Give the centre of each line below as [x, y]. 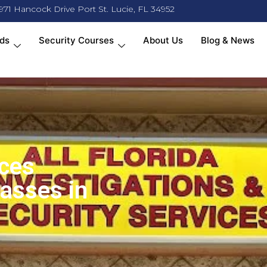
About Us [163, 40]
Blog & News [227, 40]
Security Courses [76, 40]
